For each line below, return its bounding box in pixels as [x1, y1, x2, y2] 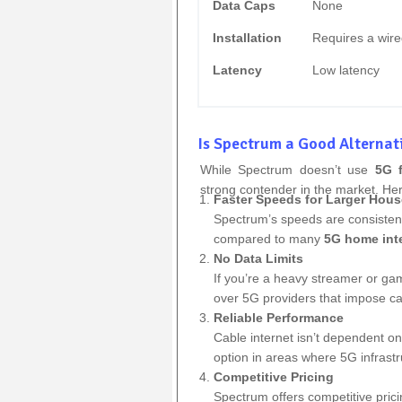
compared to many [214, 231, 325, 246]
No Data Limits [214, 250, 304, 266]
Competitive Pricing [214, 369, 335, 384]
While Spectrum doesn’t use [200, 162, 375, 177]
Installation [213, 30, 282, 45]
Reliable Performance [214, 310, 345, 325]
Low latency [312, 62, 380, 77]
